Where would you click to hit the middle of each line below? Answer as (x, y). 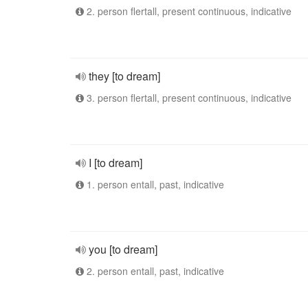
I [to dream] (115, 163)
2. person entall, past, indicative (154, 271)
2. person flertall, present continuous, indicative (188, 11)
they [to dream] (124, 76)
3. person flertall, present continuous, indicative (188, 98)
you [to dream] (123, 249)
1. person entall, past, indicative (154, 184)
